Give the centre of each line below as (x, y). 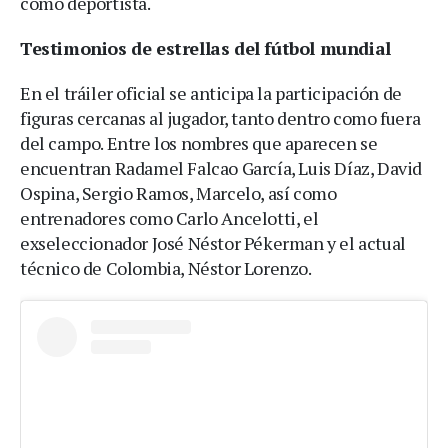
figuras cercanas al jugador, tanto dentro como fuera (220, 117)
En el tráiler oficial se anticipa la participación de (211, 92)
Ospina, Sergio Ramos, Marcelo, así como (178, 192)
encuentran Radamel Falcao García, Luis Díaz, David (221, 167)
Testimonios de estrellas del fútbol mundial (205, 47)
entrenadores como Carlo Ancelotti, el (169, 217)
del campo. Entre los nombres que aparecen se (199, 142)
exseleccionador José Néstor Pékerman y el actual (213, 242)
